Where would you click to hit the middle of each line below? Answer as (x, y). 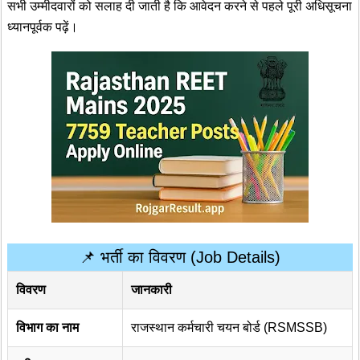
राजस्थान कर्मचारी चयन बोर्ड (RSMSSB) (229, 327)
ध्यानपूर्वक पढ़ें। (43, 27)
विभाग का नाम (47, 327)
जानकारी (151, 289)
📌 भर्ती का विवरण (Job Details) (180, 257)
